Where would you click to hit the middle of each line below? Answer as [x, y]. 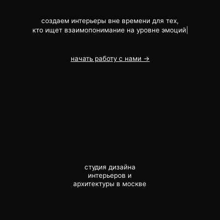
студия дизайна [75, 125]
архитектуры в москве [75, 140]
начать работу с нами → [75, 29]
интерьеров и [74, 133]
